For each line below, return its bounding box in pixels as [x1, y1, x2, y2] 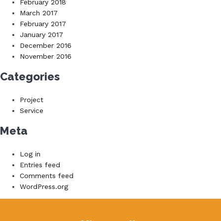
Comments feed [20, 172, 74, 180]
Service [20, 107, 43, 115]
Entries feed [20, 161, 60, 169]
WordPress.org [20, 183, 68, 191]
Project [20, 96, 43, 104]
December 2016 [20, 41, 72, 50]
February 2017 [20, 20, 66, 28]
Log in [20, 150, 40, 158]
